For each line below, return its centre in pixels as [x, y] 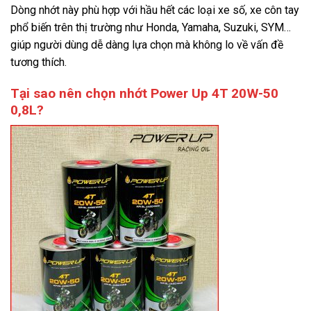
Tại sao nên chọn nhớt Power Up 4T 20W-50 [144, 93]
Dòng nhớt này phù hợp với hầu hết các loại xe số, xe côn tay [155, 10]
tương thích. [39, 62]
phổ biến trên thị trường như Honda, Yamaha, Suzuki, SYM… [151, 28]
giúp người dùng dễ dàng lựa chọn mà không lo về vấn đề [147, 45]
